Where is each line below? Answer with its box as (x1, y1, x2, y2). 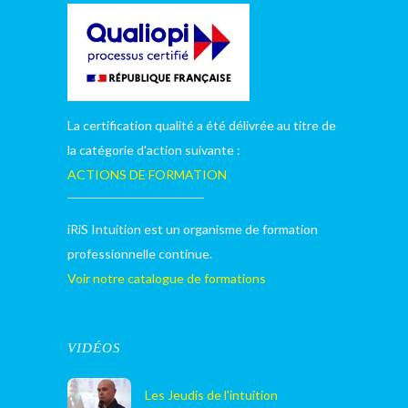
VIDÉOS (67, 341, 121, 355)
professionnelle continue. (67, 246, 212, 261)
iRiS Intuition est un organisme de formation (67, 221, 318, 237)
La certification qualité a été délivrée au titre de (67, 117, 336, 133)
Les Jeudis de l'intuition (145, 387, 278, 403)
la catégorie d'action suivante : (67, 142, 240, 158)
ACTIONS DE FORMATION (67, 167, 227, 182)
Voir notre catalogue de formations (67, 270, 266, 286)
